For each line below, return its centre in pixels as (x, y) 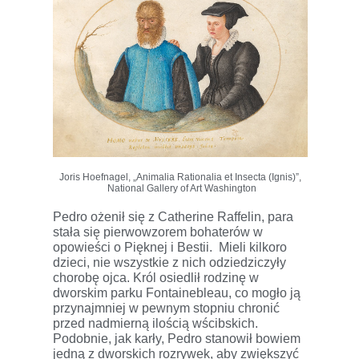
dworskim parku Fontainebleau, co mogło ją (177, 292)
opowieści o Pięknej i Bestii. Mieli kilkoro (170, 247)
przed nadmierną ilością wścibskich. (155, 323)
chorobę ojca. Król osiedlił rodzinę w (156, 277)
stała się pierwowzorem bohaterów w (158, 232)
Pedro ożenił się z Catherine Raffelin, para (173, 216)
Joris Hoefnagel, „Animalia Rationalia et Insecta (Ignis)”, (180, 177)
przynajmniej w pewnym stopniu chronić (166, 308)
